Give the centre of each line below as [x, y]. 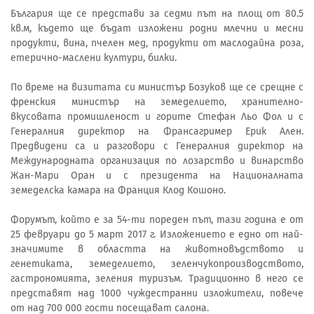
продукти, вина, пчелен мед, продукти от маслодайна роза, [157, 43]
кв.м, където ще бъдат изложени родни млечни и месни [157, 28]
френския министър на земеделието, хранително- [157, 102]
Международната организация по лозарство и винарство [157, 161]
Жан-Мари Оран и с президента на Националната [157, 175]
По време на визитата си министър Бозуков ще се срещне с [157, 87]
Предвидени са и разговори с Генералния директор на [157, 146]
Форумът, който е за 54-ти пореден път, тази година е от [157, 219]
